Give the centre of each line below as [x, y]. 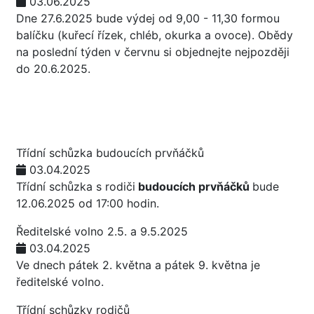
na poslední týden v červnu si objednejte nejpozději [153, 52]
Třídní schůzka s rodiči [76, 186]
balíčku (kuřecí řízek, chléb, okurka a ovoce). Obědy [155, 35]
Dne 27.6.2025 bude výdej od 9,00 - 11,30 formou [148, 18]
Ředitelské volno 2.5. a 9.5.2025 [102, 231]
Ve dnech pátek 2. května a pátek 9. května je [138, 265]
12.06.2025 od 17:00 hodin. [89, 203]
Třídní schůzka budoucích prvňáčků [110, 153]
